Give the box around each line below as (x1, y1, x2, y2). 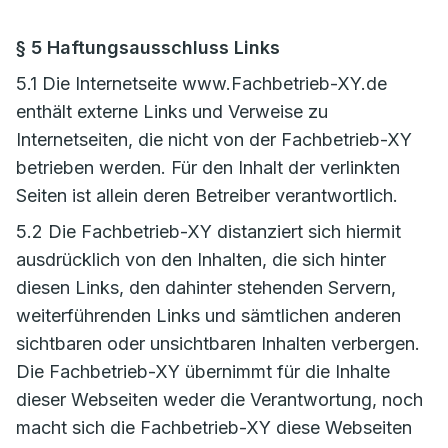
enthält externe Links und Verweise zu (16, 101, 328, 122)
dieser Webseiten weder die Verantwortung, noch (16, 389, 423, 410)
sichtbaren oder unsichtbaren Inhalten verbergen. (16, 333, 420, 354)
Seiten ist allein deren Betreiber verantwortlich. (16, 185, 398, 206)
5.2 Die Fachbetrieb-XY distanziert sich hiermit (16, 221, 401, 242)
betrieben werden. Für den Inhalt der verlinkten (16, 157, 400, 178)
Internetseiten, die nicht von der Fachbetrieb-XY (16, 129, 412, 150)
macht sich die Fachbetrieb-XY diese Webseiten (16, 417, 412, 438)
